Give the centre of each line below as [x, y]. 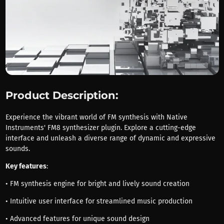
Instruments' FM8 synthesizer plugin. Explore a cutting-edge [100, 127]
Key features [26, 166]
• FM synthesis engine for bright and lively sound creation [97, 183]
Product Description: [62, 95]
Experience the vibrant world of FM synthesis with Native [96, 117]
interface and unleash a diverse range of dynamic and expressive [110, 138]
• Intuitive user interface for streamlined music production [99, 201]
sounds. [17, 148]
